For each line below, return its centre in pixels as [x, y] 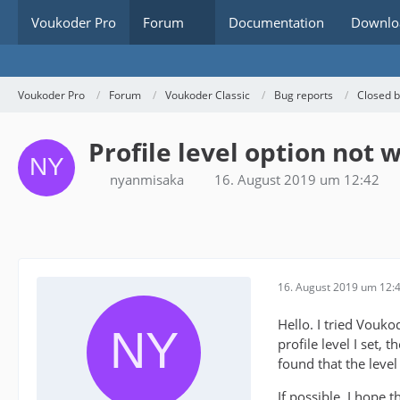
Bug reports [304, 95]
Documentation [276, 22]
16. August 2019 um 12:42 [297, 179]
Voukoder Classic [208, 95]
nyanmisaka [147, 179]
